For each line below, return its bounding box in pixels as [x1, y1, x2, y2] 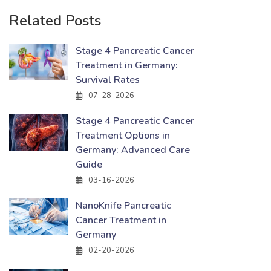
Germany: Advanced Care [76, 143, 190, 157]
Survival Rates [76, 73, 140, 87]
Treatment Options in [76, 129, 170, 142]
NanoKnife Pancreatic [76, 199, 171, 212]
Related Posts [9, 11, 101, 30]
